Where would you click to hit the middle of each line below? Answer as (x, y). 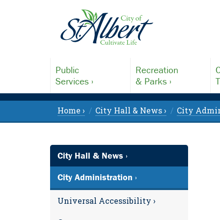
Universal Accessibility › (107, 201)
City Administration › (97, 177)
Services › (74, 81)
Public (67, 70)
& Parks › (153, 81)
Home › (71, 110)
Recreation (157, 70)
